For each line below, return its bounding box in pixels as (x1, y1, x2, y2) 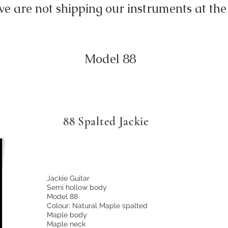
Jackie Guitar (47, 174, 90, 182)
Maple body (47, 211, 87, 219)
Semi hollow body (47, 183, 109, 191)
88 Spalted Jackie (63, 115, 149, 129)
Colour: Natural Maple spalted (47, 202, 148, 210)
